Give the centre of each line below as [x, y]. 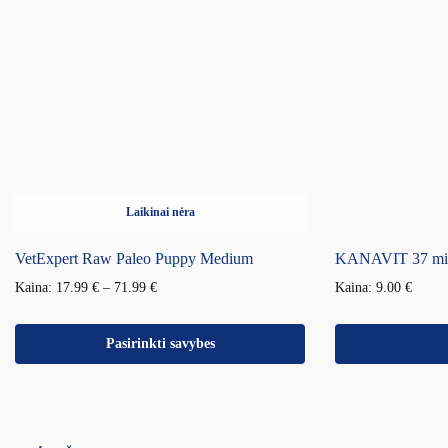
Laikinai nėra [160, 211]
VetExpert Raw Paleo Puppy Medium [134, 258]
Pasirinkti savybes [160, 343]
